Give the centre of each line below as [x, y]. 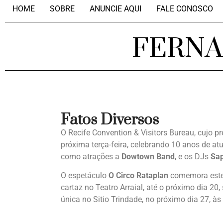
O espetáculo [85, 176]
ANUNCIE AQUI [115, 9]
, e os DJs [193, 157]
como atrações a [91, 157]
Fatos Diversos [110, 120]
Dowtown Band [148, 157]
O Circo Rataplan [138, 176]
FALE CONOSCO [185, 9]
